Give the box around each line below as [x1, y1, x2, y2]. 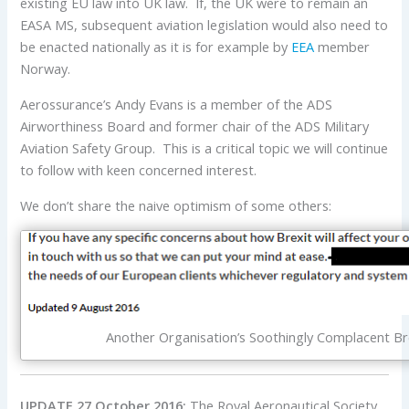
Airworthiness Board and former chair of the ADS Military [20, 116, 370, 135]
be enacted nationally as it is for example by [20, 37, 292, 56]
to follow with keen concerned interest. [20, 160, 257, 179]
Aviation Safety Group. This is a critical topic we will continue [20, 138, 389, 157]
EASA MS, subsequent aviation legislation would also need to [20, 15, 389, 34]
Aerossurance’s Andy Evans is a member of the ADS [20, 94, 333, 113]
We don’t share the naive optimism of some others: [20, 195, 332, 215]
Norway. [20, 58, 71, 78]
